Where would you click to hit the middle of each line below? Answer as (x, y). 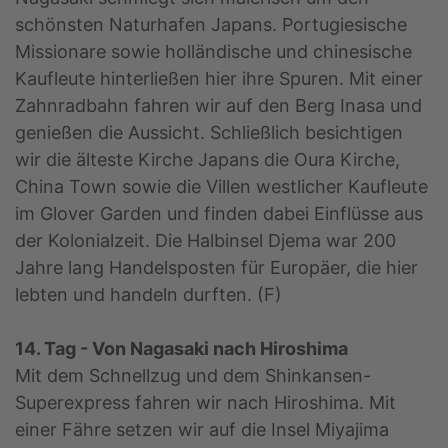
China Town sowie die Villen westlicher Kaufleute (221, 187)
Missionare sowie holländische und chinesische (213, 52)
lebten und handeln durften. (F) (148, 295)
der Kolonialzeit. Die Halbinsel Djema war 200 (205, 241)
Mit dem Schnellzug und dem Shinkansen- (193, 376)
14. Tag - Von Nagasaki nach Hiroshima (181, 349)
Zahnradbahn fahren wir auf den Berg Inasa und (218, 106)
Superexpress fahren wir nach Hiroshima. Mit (205, 403)
